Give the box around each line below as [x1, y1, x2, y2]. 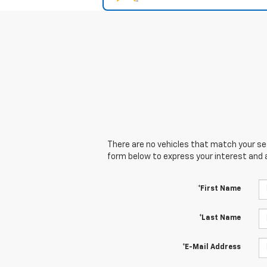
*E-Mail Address [182, 243, 241, 251]
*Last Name [198, 214, 241, 222]
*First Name [197, 185, 241, 193]
